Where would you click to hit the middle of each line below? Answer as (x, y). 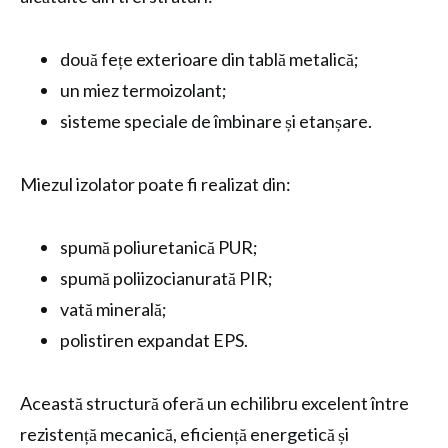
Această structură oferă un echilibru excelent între (214, 403)
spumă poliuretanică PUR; (159, 247)
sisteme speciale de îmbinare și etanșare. (216, 121)
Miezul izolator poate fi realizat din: (155, 184)
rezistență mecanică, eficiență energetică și (184, 434)
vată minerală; (113, 309)
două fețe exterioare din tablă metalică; (209, 59)
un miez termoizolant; (143, 90)
